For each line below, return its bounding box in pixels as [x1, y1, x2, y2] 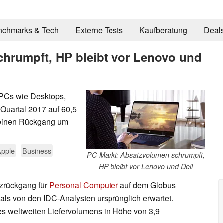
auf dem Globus [118, 179, 176, 191]
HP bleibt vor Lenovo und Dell [98, 161, 193, 171]
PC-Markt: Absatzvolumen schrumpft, [86, 149, 205, 160]
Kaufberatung [139, 24, 187, 36]
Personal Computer [49, 179, 118, 191]
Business [22, 145, 51, 156]
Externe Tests [75, 24, 123, 36]
